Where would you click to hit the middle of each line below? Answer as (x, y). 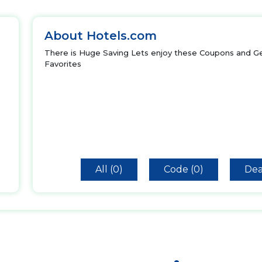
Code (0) (184, 169)
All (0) (109, 169)
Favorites (63, 64)
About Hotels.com (101, 36)
